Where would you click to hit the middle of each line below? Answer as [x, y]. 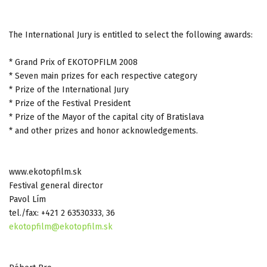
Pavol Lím [27, 199]
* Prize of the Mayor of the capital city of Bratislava [106, 117]
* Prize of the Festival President [70, 103]
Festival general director [56, 185]
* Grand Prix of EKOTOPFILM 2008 [73, 62]
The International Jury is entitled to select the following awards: [131, 35]
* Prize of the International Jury [69, 89]
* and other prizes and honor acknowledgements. [103, 131]
